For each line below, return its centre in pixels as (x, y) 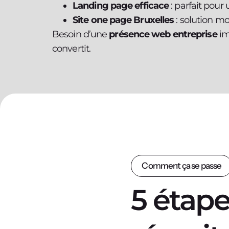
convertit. (71, 48)
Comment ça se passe (182, 165)
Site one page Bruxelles (123, 20)
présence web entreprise (163, 34)
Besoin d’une (81, 34)
